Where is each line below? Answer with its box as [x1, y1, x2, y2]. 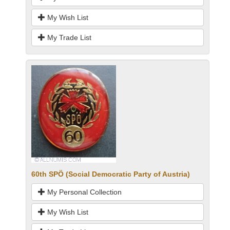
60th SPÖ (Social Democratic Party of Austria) [31, 170, 190, 178]
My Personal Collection [45, 188, 122, 196]
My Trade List [45, 33, 91, 42]
